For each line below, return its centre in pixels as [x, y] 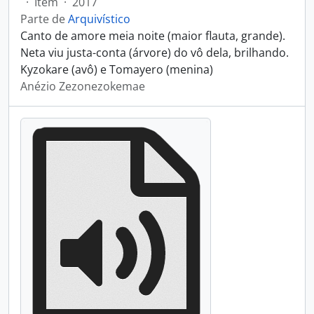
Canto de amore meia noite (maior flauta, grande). [153, 36]
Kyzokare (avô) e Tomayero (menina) [117, 69]
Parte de [44, 19]
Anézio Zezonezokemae [83, 86]
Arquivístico [99, 19]
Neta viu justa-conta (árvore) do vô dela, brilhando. [155, 53]
